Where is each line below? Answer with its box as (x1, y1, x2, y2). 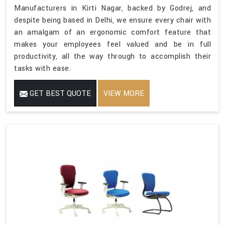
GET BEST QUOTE (28, 88, 91, 99)
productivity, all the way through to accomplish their (14, 51, 211, 62)
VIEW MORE (103, 88, 144, 99)
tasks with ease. (14, 63, 71, 74)
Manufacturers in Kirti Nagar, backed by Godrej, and (14, 3, 211, 14)
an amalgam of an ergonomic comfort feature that (14, 27, 211, 38)
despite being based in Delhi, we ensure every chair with (14, 15, 211, 26)
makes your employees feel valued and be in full (14, 39, 211, 50)
